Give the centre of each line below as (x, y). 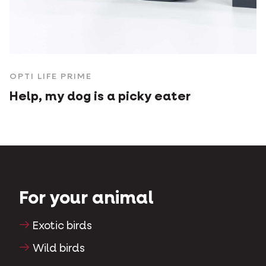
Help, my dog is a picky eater (100, 97)
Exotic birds (63, 226)
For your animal (86, 199)
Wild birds (59, 248)
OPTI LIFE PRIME (51, 76)
